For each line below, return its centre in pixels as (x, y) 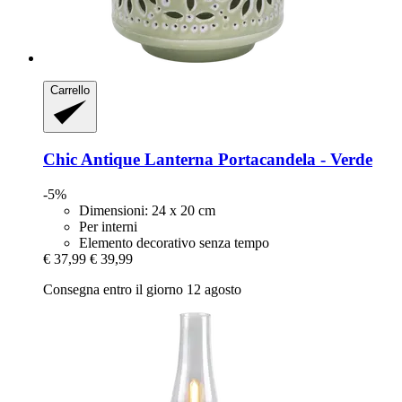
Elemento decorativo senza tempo (174, 242)
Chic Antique (92, 159)
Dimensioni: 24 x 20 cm (147, 210)
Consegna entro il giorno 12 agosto (142, 289)
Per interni (108, 226)
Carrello (70, 90)
